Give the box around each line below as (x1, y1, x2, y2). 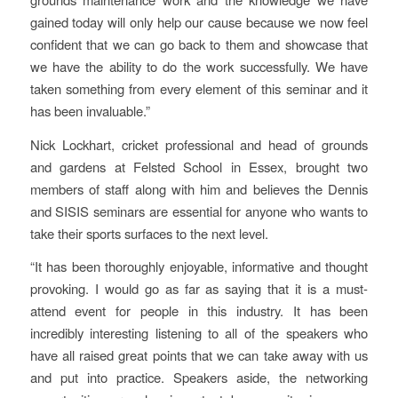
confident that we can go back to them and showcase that (29, 34, 369, 53)
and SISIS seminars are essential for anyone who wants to (29, 201, 369, 220)
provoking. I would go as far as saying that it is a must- (29, 279, 369, 298)
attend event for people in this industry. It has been (29, 301, 369, 321)
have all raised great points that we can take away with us (29, 346, 369, 365)
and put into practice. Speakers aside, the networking (29, 368, 369, 387)
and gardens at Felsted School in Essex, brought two (29, 156, 369, 176)
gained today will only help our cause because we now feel (29, 12, 369, 31)
